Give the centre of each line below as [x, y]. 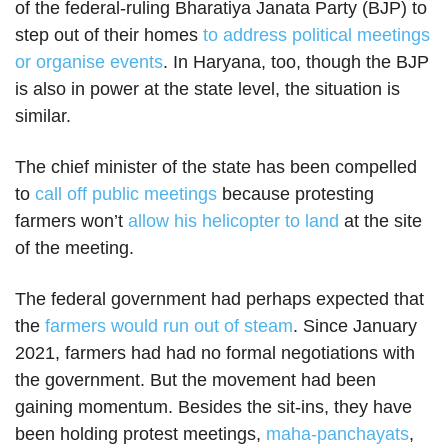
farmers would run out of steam [169, 326]
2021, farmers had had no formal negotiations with [215, 353]
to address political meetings [316, 35]
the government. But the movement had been [195, 380]
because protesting [295, 194]
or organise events [89, 62]
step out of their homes [109, 35]
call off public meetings [126, 194]
